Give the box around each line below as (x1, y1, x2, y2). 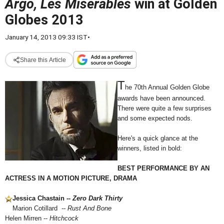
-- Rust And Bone (61, 204, 111, 212)
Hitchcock (49, 214, 78, 222)
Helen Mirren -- (5, 214, 49, 222)
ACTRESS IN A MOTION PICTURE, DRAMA (5, 174, 137, 182)
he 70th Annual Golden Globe (125, 83, 209, 91)
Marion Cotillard (12, 204, 61, 212)
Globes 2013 (5, 12, 83, 28)
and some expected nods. (117, 114, 192, 122)
